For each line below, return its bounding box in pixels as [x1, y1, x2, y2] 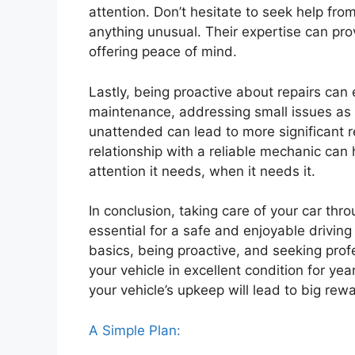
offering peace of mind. [89, 44, 237, 60]
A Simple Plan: [89, 322, 181, 338]
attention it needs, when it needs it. [89, 162, 315, 179]
